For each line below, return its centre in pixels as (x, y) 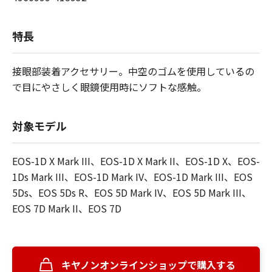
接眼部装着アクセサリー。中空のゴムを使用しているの (133, 71)
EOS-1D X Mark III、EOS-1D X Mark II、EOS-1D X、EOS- (136, 161)
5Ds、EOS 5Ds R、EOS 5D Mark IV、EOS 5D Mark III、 (132, 193)
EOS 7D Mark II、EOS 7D (67, 209)
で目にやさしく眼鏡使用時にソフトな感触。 (109, 87)
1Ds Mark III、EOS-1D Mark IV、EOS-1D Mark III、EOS (132, 177)
